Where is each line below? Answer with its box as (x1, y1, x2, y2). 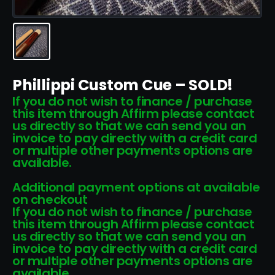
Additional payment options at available (12, 179, 260, 196)
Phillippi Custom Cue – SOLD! (12, 74, 233, 96)
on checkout (12, 191, 88, 209)
